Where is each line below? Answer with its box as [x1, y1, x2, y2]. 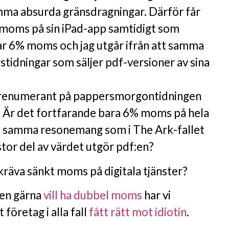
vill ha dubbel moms [43, 188, 142, 202]
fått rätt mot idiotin [89, 204, 187, 219]
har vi [142, 188, 171, 202]
